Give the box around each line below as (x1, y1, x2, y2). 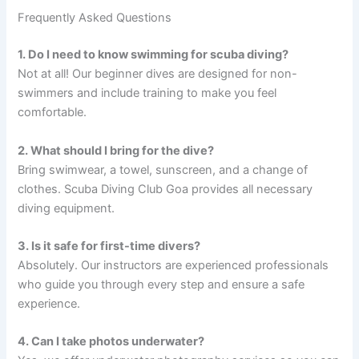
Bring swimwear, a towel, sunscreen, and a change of (18, 162, 309, 177)
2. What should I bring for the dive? (18, 143, 215, 158)
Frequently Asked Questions (18, 10, 172, 26)
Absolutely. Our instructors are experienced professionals (18, 257, 329, 272)
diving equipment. (18, 200, 115, 216)
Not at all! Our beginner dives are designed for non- (18, 67, 298, 82)
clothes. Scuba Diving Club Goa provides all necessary (18, 181, 313, 196)
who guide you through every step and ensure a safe (18, 276, 305, 292)
